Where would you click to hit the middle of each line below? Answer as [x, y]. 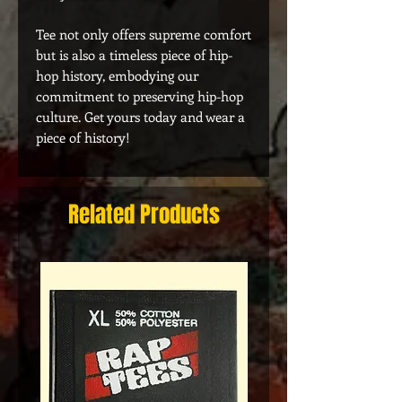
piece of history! [83, 137]
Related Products [144, 214]
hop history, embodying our [117, 75]
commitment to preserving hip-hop [140, 96]
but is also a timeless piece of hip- [134, 55]
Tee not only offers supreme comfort [144, 34]
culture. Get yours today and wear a [140, 117]
